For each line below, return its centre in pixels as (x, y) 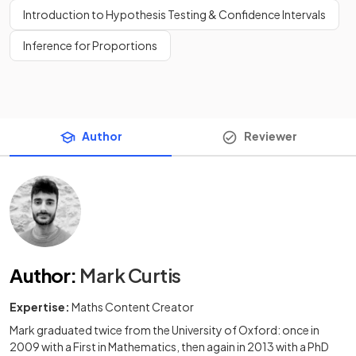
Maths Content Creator (133, 307)
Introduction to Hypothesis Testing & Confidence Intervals (174, 14)
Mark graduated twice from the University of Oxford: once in (164, 330)
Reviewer (270, 136)
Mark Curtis (130, 275)
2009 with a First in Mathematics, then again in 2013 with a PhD (169, 347)
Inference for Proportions (90, 45)
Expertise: (40, 307)
